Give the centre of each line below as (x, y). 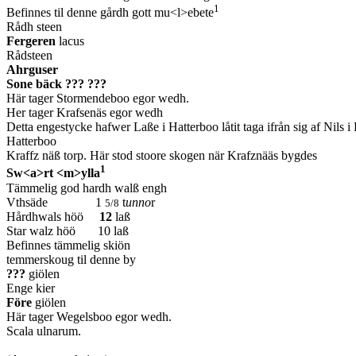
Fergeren (33, 41)
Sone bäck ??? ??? (56, 84)
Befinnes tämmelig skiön (68, 245)
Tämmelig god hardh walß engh (87, 188)
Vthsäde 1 (56, 202)
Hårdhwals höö (53, 216)
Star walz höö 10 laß (68, 230)
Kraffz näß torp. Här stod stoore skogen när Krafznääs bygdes (162, 156)
